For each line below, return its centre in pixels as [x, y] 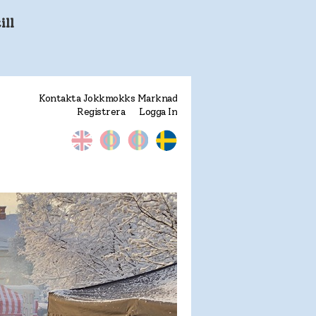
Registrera [101, 112]
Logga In [158, 112]
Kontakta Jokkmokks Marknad [108, 99]
